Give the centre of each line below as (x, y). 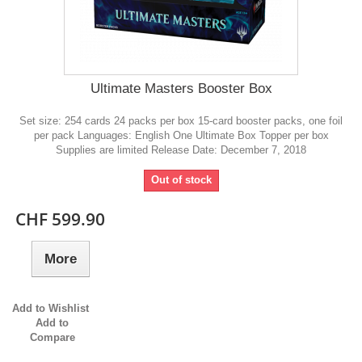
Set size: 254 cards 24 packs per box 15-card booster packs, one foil (181, 121)
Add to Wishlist (51, 309)
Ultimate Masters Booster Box (181, 89)
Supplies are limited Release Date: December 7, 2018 (181, 150)
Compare (52, 338)
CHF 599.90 (61, 219)
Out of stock (181, 180)
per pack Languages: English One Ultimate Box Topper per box (181, 136)
